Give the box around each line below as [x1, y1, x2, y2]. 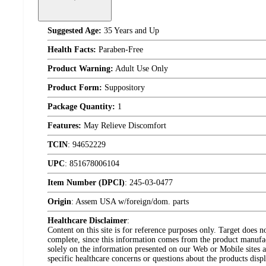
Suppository [102, 83, 145, 93]
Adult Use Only [113, 64, 168, 74]
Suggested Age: [47, 26, 102, 36]
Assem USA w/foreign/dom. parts [75, 197, 189, 207]
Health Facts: [47, 45, 96, 55]
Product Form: [47, 83, 102, 93]
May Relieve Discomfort [81, 121, 166, 131]
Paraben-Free [96, 45, 143, 55]
